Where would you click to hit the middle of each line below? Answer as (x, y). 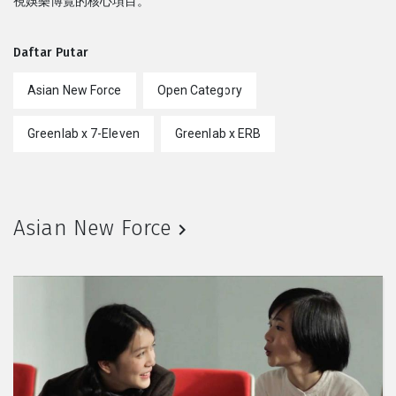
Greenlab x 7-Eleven (84, 134)
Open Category (199, 91)
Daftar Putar (51, 53)
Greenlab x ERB (218, 134)
